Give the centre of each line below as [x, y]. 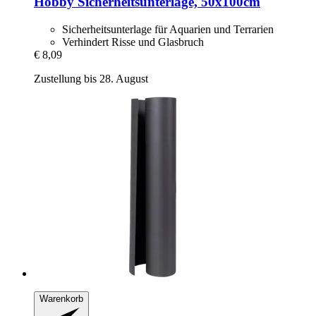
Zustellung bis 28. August [91, 78]
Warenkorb [61, 298]
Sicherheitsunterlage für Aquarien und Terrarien [168, 29]
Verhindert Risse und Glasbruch [133, 42]
